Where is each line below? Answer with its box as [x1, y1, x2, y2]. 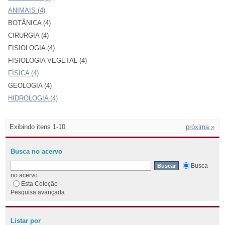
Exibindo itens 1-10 [10, 123, 66, 131]
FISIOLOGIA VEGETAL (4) [8, 56, 87, 64]
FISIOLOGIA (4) [8, 44, 55, 52]
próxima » [185, 123, 214, 131]
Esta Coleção [21, 180, 58, 187]
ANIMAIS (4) [8, 6, 46, 14]
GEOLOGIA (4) [8, 81, 52, 89]
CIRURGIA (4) [8, 31, 49, 39]
